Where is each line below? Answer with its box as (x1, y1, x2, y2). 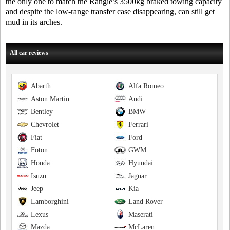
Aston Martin (31, 95, 69, 103)
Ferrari (128, 121, 148, 128)
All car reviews (10, 49, 48, 56)
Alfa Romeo (128, 82, 164, 90)
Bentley (31, 108, 53, 116)
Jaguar (128, 172, 147, 180)
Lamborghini (31, 198, 69, 205)
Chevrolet (31, 121, 59, 128)
